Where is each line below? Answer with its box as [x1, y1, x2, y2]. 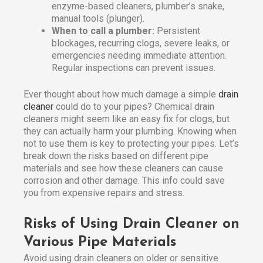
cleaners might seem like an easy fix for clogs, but [23, 113, 230, 125]
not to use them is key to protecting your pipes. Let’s [23, 138, 239, 150]
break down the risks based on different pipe [23, 150, 208, 162]
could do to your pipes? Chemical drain [53, 101, 214, 113]
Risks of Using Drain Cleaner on [23, 217, 240, 232]
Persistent [154, 25, 200, 37]
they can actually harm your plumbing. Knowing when [23, 126, 237, 137]
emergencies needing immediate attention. [52, 50, 227, 62]
